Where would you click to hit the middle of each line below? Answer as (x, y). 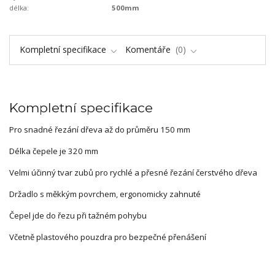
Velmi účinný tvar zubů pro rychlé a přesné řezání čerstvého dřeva (133, 172)
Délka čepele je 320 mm (54, 151)
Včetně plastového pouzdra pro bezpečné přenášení (108, 237)
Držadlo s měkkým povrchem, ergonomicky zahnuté (105, 194)
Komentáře (149, 49)
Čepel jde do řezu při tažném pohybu (78, 215)
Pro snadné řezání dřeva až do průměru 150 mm (100, 129)
